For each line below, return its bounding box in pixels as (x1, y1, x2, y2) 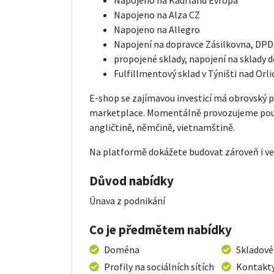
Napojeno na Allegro (114, 23, 200, 35)
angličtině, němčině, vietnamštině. (89, 120, 235, 133)
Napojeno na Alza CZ (114, 8, 200, 21)
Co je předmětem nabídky (89, 221, 232, 238)
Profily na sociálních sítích (104, 260, 214, 273)
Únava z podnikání (89, 194, 165, 207)
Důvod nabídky (89, 172, 174, 189)
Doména (104, 243, 139, 256)
